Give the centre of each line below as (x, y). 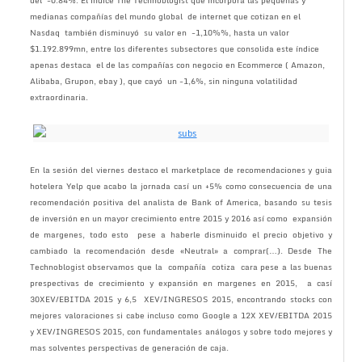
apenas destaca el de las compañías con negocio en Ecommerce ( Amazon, (177, 65)
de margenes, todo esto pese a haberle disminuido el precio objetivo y (181, 234)
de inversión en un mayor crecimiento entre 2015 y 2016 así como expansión (181, 218)
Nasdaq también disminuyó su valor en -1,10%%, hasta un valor (159, 32)
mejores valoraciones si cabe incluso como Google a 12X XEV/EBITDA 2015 (181, 315)
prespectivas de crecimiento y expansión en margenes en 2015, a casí (181, 283)
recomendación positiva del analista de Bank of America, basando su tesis (181, 202)
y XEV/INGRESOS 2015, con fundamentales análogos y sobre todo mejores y (181, 331)
